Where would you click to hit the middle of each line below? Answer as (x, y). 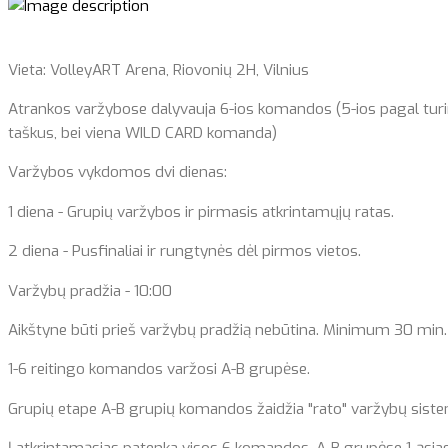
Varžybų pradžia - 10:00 (90, 290)
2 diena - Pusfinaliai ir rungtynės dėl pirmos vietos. (184, 251)
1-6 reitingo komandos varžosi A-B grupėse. (159, 369)
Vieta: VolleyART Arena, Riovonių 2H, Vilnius (158, 69)
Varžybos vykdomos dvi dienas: (117, 172)
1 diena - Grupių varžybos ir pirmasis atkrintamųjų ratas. (201, 211)
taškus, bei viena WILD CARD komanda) (144, 133)
